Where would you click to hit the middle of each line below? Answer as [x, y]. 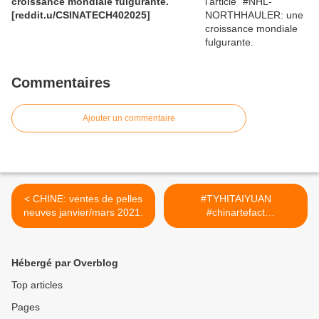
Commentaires [61, 83]
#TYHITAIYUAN [236, 199]
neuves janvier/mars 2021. [83, 213]
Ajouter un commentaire [129, 119]
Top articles [37, 285]
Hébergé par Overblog [65, 263]
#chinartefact [236, 213]
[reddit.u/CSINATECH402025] [81, 15]
